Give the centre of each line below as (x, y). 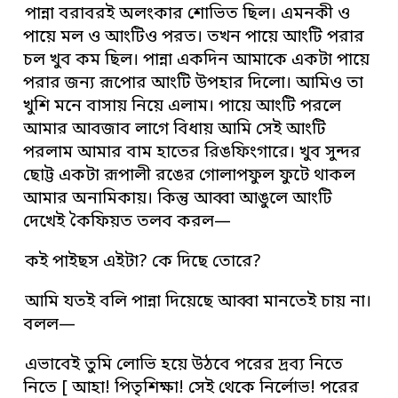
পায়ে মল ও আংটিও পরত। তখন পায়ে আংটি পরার (194, 37)
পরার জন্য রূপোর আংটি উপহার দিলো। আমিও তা (194, 84)
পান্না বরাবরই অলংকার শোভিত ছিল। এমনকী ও (188, 14)
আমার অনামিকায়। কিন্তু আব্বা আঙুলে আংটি (178, 199)
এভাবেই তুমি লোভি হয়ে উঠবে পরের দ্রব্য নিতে (184, 365)
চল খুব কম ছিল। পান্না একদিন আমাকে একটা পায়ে (197, 60)
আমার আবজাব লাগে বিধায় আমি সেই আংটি (175, 130)
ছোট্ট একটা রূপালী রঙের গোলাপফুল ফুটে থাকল (190, 176)
